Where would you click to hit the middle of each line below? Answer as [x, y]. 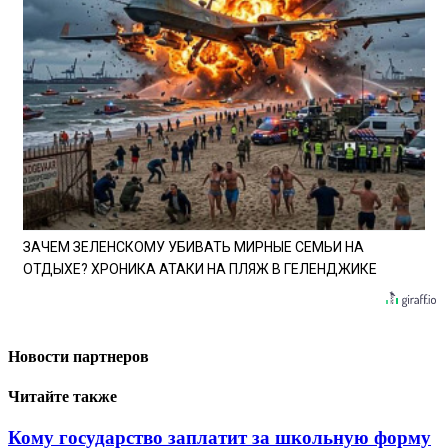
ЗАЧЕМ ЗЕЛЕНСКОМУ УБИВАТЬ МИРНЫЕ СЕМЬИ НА [193, 247]
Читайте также [62, 396]
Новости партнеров [78, 357]
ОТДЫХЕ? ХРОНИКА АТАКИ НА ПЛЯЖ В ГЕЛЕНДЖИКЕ [200, 269]
